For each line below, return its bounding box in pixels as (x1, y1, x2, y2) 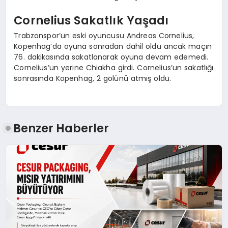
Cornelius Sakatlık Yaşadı (14, 12, 169, 29)
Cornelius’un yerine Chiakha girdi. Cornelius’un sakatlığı (14, 62, 214, 73)
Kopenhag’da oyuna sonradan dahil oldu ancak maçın (14, 41, 212, 51)
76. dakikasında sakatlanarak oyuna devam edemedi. (14, 51, 209, 62)
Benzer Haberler (13, 120, 109, 137)
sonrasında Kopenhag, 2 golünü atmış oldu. (14, 73, 172, 83)
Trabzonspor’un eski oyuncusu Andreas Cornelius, (14, 30, 194, 41)
